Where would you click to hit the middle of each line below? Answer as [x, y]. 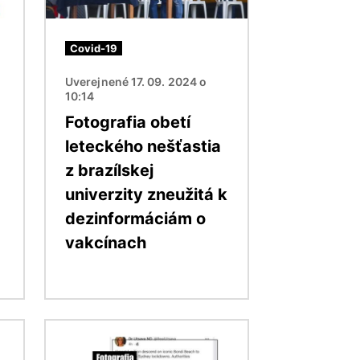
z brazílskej [109, 170]
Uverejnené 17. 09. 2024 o [136, 81]
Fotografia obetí [128, 122]
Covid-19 [94, 48]
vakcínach [106, 242]
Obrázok [72, 329]
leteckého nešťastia [143, 146]
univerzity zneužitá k [146, 194]
